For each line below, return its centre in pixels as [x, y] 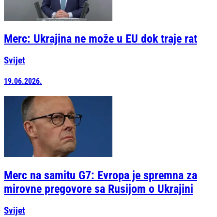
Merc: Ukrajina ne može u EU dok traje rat [101, 39]
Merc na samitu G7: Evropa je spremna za [101, 175]
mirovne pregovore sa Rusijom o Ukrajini [99, 189]
